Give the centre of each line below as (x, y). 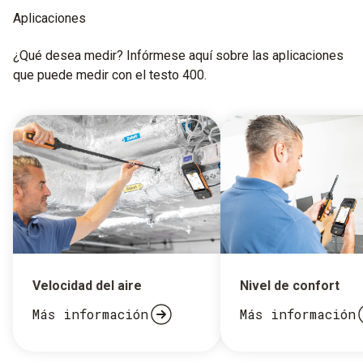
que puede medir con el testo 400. (110, 75)
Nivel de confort (290, 285)
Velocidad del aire (87, 285)
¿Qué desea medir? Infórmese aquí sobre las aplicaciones (178, 55)
